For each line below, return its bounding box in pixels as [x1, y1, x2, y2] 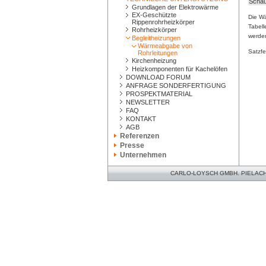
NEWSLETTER [126, 99, 170, 106]
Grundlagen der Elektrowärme [132, 4, 218, 11]
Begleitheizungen [132, 34, 180, 42]
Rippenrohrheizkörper [132, 18, 195, 26]
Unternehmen [120, 151, 166, 159]
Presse [120, 141, 144, 150]
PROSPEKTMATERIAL [126, 90, 192, 97]
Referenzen [120, 132, 159, 140]
